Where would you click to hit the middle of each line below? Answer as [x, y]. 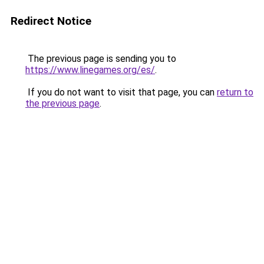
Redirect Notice [51, 21]
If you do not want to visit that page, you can [121, 92]
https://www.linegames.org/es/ [90, 70]
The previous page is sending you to [101, 59]
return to [235, 92]
